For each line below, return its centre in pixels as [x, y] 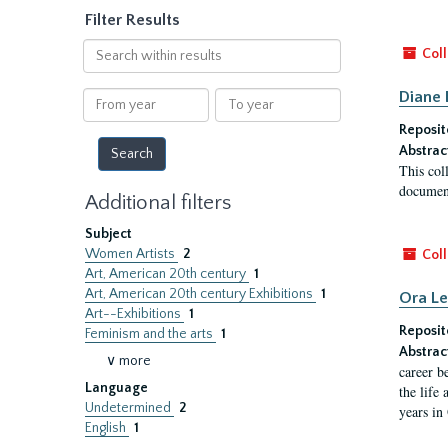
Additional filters [158, 202]
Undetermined [129, 408]
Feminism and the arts [150, 334]
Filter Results [132, 20]
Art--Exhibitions [134, 314]
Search [103, 48]
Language [116, 388]
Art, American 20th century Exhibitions [200, 294]
